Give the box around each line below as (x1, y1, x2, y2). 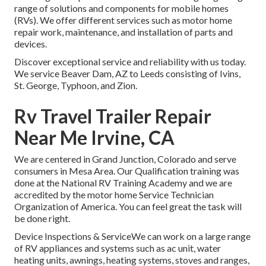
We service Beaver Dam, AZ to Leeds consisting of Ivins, (14, 68, 240, 80)
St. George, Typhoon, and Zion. (14, 80, 137, 91)
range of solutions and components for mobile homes (14, 2, 229, 14)
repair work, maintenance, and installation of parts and (14, 26, 233, 38)
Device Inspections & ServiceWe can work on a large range (14, 230, 251, 242)
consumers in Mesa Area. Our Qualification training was (14, 165, 239, 177)
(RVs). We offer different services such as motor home (14, 14, 232, 26)
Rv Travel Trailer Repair (14, 104, 211, 128)
